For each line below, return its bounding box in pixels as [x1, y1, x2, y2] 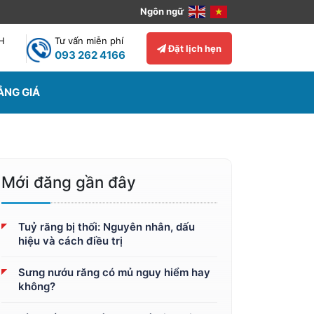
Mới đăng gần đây [1, 172, 136, 191]
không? [18, 280, 55, 293]
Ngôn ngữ [140, 5, 186, 17]
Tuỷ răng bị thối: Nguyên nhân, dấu [18, 220, 195, 233]
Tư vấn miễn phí [55, 34, 123, 46]
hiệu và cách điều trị [18, 234, 123, 247]
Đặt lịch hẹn [166, 42, 221, 54]
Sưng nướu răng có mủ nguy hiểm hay [18, 266, 210, 279]
